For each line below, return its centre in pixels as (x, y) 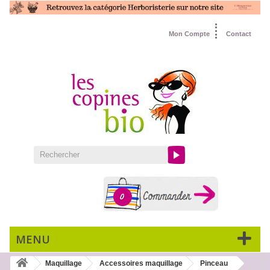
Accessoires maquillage (141, 264)
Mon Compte (189, 34)
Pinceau (214, 264)
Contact (239, 34)
